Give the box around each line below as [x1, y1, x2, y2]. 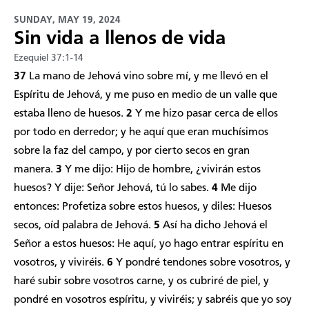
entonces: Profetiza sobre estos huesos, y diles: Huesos [14, 201, 272, 212]
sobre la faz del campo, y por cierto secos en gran [14, 145, 250, 157]
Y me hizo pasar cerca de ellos [135, 108, 278, 119]
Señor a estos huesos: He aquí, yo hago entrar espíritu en [14, 238, 283, 250]
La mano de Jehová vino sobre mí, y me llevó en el [29, 70, 268, 82]
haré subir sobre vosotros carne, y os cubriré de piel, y [14, 275, 269, 287]
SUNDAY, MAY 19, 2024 [14, 14, 121, 25]
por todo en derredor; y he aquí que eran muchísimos [14, 126, 268, 138]
